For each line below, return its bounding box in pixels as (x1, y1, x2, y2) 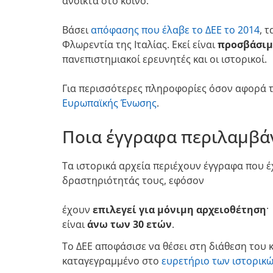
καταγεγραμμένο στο (62, 253, 161, 268)
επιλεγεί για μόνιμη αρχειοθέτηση (93, 202, 266, 216)
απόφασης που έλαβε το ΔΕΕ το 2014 (91, 23, 260, 37)
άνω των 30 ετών (87, 217, 172, 231)
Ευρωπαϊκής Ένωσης (62, 96, 157, 110)
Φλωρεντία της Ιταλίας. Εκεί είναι (62, 37, 218, 51)
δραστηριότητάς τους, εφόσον (62, 173, 204, 187)
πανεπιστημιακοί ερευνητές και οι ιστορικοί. (62, 52, 267, 66)
